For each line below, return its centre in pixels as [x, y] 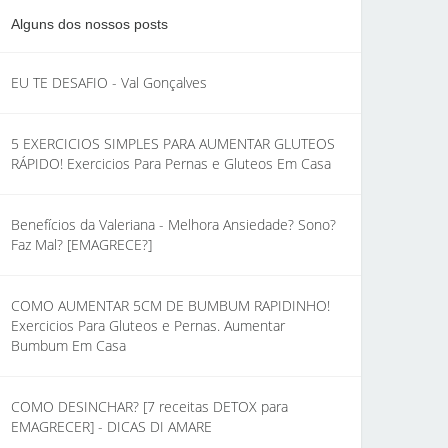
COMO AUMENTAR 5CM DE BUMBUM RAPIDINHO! [170, 305]
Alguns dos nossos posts [89, 24]
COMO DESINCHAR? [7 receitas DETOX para [149, 406]
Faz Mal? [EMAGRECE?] [81, 244]
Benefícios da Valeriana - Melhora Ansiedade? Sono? [173, 224]
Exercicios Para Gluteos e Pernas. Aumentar [148, 325]
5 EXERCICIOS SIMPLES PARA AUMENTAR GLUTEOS [173, 143]
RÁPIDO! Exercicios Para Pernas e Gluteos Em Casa [171, 163]
